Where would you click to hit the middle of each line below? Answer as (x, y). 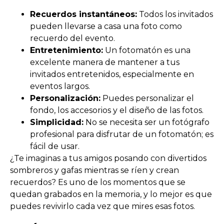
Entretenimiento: (66, 50)
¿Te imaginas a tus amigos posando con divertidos (108, 158)
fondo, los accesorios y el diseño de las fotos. (117, 110)
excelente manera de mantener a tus (105, 62)
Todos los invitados (175, 14)
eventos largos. (60, 86)
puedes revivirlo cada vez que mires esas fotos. (102, 206)
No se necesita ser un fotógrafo (146, 122)
